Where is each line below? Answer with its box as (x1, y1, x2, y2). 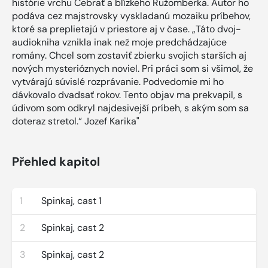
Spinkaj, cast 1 (41, 194, 102, 207)
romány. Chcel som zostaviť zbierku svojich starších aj (12, 48, 246, 62)
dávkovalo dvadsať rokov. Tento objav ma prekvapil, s (12, 88, 242, 101)
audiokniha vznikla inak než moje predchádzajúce (12, 35, 227, 48)
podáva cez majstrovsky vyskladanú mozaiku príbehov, (12, 9, 251, 22)
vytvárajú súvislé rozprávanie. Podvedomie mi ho (12, 75, 224, 88)
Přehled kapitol (12, 153, 100, 169)
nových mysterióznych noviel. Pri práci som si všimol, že (12, 62, 253, 75)
